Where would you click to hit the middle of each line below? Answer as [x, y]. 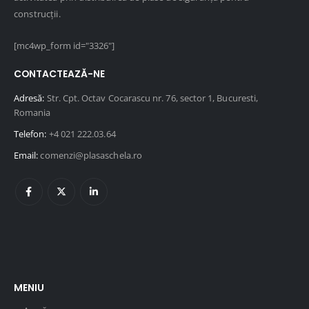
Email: [26, 155]
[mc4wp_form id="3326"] [64, 46]
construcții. [37, 13]
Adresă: [29, 98]
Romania [32, 112]
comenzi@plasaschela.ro [91, 155]
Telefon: [30, 133]
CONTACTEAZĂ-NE [59, 74]
